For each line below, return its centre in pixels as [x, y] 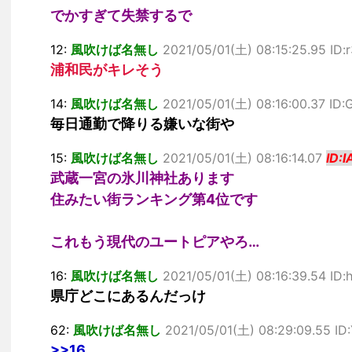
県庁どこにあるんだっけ [128, 296]
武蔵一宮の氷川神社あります [142, 178]
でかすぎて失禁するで [121, 15]
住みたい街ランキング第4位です [154, 199]
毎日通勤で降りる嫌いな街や [142, 124]
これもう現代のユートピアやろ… [155, 242]
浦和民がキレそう [107, 70]
